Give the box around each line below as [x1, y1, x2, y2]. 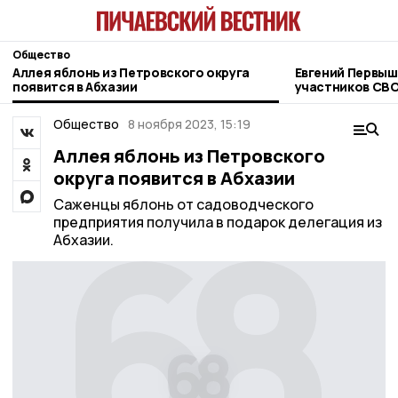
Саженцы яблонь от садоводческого [52, 195, 314, 214]
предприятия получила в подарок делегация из [52, 212, 382, 232]
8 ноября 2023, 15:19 [128, 115, 251, 132]
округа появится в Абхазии [52, 166, 295, 190]
